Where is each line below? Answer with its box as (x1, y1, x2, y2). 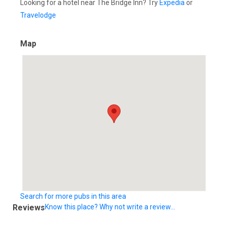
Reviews (13, 202, 45, 212)
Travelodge (20, 11, 56, 19)
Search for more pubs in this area (20, 192, 126, 200)
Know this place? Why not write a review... (45, 202, 175, 211)
